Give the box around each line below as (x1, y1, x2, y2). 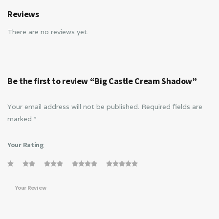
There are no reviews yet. (7, 27, 88, 36)
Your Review (15, 183, 46, 191)
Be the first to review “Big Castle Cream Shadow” (7, 75, 197, 87)
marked (7, 114, 34, 123)
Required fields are (141, 102, 202, 111)
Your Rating (7, 140, 44, 149)
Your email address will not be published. (7, 102, 139, 111)
